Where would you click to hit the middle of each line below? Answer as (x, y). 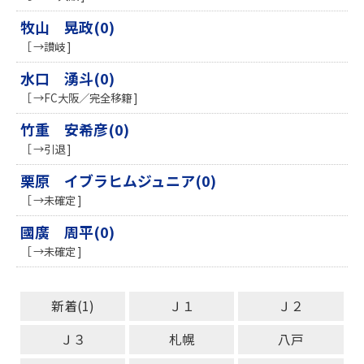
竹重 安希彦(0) (75, 130)
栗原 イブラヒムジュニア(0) (118, 181)
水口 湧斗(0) (67, 78)
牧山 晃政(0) (67, 27)
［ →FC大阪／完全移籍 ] (79, 98)
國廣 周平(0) (67, 232)
